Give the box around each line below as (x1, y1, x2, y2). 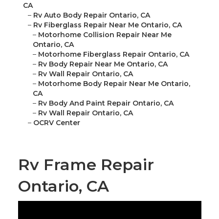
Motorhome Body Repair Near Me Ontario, (38, 79, 190, 88)
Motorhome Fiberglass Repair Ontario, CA (38, 50, 189, 59)
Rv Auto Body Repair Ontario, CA (33, 11, 150, 20)
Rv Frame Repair (18, 155, 154, 175)
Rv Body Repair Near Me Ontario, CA (38, 60, 168, 69)
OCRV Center (33, 118, 80, 128)
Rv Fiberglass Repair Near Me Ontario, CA (33, 21, 182, 30)
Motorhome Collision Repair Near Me (38, 30, 172, 40)
